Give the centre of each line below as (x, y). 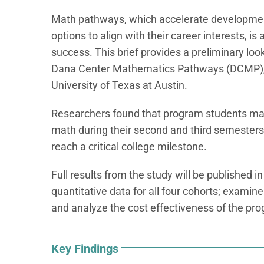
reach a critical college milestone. (129, 147)
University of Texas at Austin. (119, 85)
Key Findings (85, 249)
